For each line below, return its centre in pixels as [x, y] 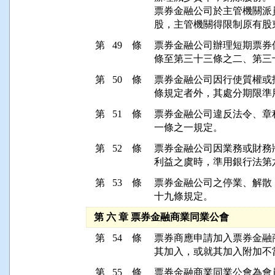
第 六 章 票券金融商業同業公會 [158, 217]
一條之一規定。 [188, 127]
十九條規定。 [184, 196]
